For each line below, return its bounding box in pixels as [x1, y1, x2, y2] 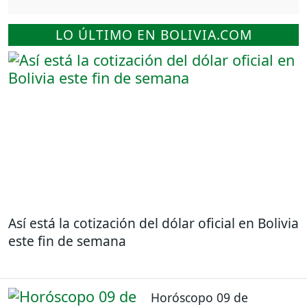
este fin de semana [8, 231, 126, 250]
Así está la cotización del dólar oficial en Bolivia [8, 213, 299, 232]
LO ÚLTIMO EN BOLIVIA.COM [55, 25, 252, 44]
